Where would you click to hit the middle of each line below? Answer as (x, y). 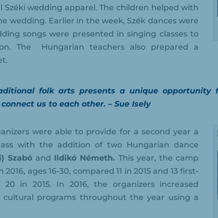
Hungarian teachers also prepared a (120, 47)
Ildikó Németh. (86, 158)
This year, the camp (158, 158)
